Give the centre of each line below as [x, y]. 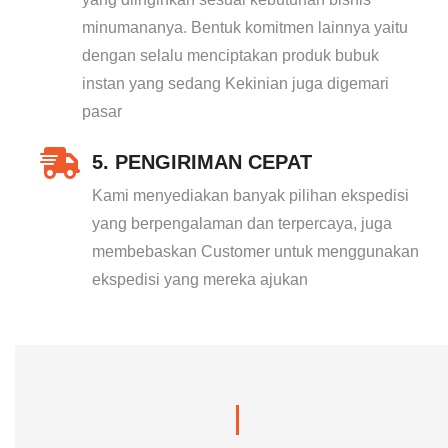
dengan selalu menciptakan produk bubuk [230, 56]
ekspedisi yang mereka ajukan [200, 280]
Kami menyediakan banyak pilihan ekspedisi [250, 196]
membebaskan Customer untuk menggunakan [255, 252]
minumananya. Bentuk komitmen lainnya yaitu [245, 28]
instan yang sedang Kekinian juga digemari [235, 84]
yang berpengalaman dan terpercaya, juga [242, 224]
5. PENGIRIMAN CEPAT [202, 162]
